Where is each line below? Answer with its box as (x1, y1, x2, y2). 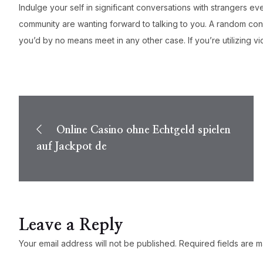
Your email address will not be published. (19, 238, 177, 248)
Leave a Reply (19, 217, 123, 234)
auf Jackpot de (36, 141, 107, 152)
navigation (18, 115, 100, 132)
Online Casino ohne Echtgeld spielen (56, 124, 231, 136)
